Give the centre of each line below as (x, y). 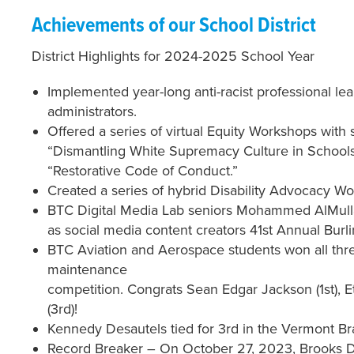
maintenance (87, 270)
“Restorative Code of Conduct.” (143, 171)
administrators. (92, 112)
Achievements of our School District (174, 26)
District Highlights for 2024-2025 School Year (175, 56)
